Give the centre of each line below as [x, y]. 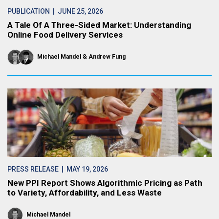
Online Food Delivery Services [65, 35]
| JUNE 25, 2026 [77, 11]
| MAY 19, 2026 [83, 169]
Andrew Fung [107, 57]
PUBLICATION [29, 11]
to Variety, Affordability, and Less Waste [85, 193]
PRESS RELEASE [33, 169]
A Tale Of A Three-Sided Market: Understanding [99, 25]
